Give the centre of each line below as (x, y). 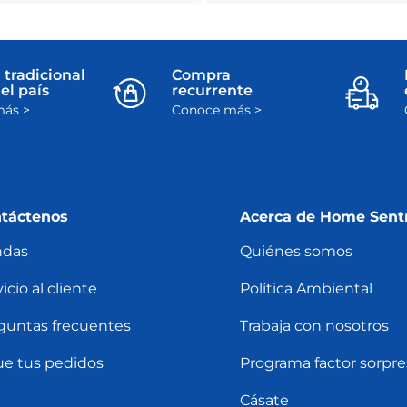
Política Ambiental (306, 289)
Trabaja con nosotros (314, 326)
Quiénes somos (296, 252)
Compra (202, 75)
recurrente (213, 91)
